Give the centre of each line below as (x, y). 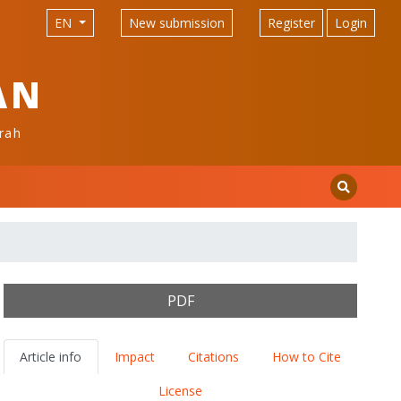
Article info (51, 357)
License (181, 391)
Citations (214, 357)
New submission (177, 23)
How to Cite (306, 357)
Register (291, 23)
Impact (135, 357)
